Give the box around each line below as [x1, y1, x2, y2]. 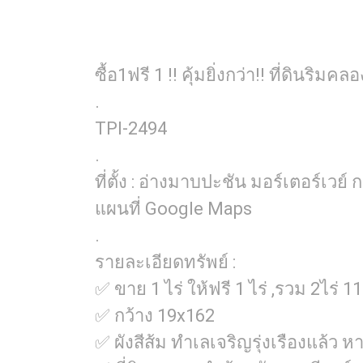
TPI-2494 [95, 118, 167, 139]
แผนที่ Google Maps [95, 199, 252, 219]
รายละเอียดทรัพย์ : [95, 252, 236, 272]
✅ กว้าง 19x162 [95, 305, 215, 326]
